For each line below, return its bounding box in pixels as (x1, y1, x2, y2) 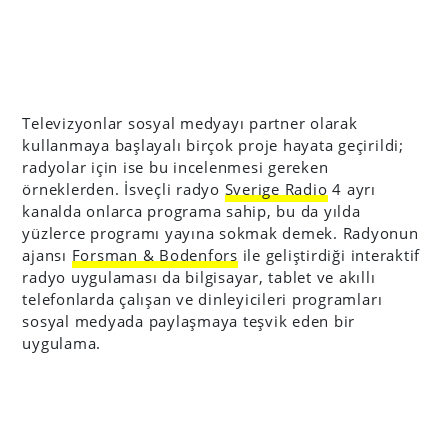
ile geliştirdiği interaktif (237, 245, 421, 265)
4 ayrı (327, 179, 376, 199)
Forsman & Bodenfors (71, 245, 238, 265)
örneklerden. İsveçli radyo (22, 179, 225, 199)
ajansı (22, 245, 72, 265)
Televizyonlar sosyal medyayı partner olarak (22, 113, 358, 133)
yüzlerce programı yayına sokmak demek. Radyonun (22, 223, 419, 243)
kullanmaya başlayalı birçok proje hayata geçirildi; (22, 135, 404, 155)
